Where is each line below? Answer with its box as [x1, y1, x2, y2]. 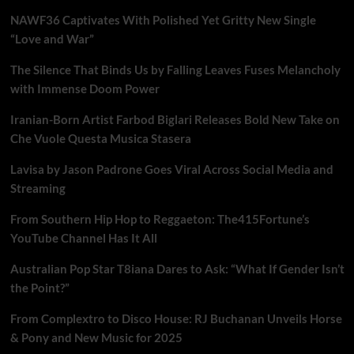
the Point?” [9, 280, 70, 295]
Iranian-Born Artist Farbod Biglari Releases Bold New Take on [9, 111, 340, 126]
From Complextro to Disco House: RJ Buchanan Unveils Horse [9, 311, 342, 326]
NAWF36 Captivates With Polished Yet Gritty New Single [9, 12, 316, 27]
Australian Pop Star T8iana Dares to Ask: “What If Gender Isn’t [9, 261, 345, 276]
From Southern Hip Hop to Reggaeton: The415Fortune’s [9, 211, 310, 226]
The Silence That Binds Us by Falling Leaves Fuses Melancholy [9, 62, 341, 77]
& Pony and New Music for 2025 [9, 330, 183, 345]
